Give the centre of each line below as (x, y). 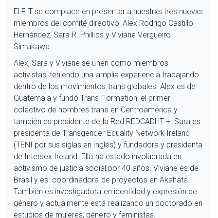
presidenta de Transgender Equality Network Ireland (102, 133)
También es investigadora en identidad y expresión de (106, 191)
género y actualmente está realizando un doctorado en (108, 203)
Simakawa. (33, 46)
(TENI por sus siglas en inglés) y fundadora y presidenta (108, 145)
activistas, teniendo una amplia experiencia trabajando (107, 74)
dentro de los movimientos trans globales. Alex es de (105, 86)
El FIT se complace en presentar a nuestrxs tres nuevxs (109, 11)
